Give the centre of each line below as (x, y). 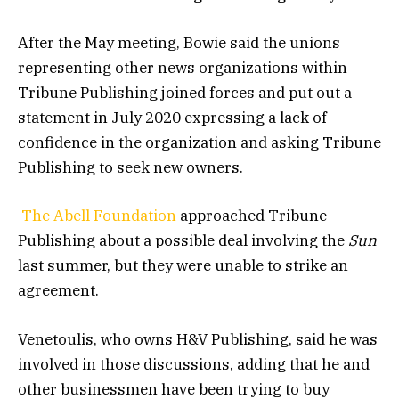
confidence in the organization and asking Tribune (199, 143)
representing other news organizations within (183, 68)
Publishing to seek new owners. (132, 168)
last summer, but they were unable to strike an (183, 266)
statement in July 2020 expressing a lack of (172, 118)
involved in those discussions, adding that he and (194, 364)
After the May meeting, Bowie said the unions (179, 43)
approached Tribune (252, 216)
